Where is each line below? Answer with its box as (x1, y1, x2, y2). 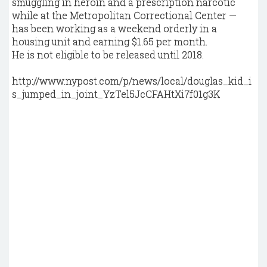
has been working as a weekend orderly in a (12, 22, 217, 35)
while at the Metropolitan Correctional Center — (12, 9, 237, 21)
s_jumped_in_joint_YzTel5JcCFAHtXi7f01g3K (12, 88, 220, 100)
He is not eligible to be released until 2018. (12, 48, 204, 61)
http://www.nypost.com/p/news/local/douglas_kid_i (12, 74, 252, 87)
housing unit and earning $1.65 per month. (12, 35, 207, 48)
